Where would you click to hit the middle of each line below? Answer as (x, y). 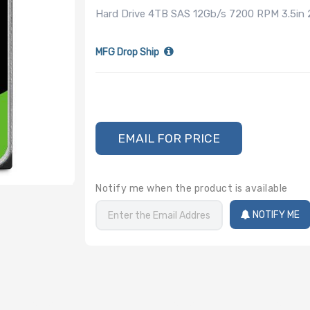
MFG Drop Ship (128, 53)
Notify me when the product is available (192, 188)
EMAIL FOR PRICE (169, 138)
